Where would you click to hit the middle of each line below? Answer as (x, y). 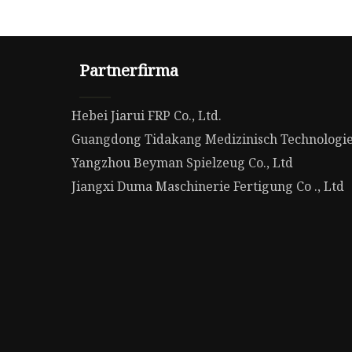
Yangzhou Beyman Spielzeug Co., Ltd (183, 163)
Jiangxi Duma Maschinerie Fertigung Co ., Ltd (208, 187)
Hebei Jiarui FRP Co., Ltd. (147, 116)
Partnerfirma (129, 71)
